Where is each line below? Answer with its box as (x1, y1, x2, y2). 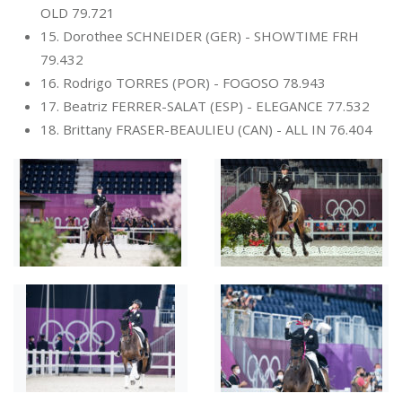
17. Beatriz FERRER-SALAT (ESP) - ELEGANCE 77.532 (40, 97, 370, 116)
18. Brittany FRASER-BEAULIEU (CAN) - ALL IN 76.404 (40, 120, 372, 139)
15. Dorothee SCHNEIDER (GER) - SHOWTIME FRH (40, 27, 359, 46)
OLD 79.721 (40, 4, 115, 22)
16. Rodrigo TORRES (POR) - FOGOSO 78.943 (40, 74, 326, 92)
